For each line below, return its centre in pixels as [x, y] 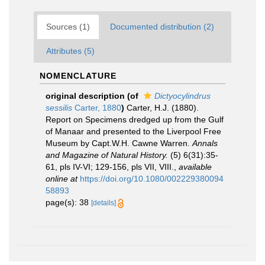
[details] [104, 203]
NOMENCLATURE [78, 76]
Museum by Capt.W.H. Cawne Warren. [119, 143]
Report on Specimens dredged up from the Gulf [135, 119]
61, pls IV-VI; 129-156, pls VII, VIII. [110, 167]
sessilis [59, 108]
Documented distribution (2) [162, 27]
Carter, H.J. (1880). [163, 108]
